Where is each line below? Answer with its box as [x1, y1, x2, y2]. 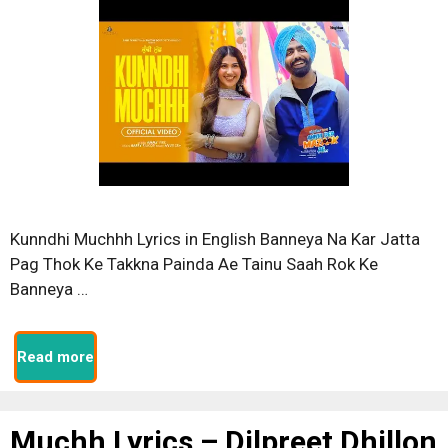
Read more [17, 348, 94, 366]
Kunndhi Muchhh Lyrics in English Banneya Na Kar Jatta [10, 228, 420, 249]
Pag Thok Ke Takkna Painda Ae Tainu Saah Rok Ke [10, 253, 378, 274]
